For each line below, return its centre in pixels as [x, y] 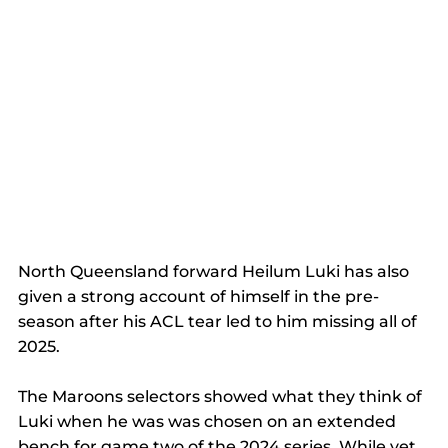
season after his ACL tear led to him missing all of [219, 321]
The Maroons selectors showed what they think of [222, 396]
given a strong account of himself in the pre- [198, 296]
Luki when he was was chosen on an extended [209, 421]
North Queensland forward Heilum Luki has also [215, 271]
